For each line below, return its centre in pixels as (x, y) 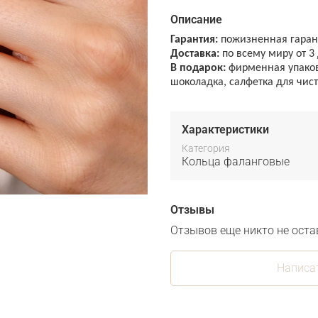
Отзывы (192, 210)
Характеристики (225, 130)
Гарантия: (194, 40)
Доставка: (195, 54)
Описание (196, 20)
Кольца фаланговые (236, 162)
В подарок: (198, 68)
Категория (206, 149)
